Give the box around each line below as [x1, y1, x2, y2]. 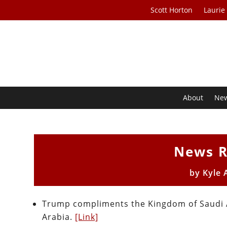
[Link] [75, 211, 99, 223]
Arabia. [42, 211, 75, 223]
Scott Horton [150, 5, 193, 15]
